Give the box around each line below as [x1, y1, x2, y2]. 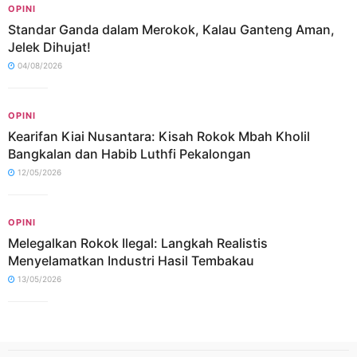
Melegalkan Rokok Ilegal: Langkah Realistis [8, 235, 268, 251]
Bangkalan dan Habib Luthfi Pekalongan [8, 146, 251, 162]
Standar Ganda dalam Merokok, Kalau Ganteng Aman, [8, 22, 335, 37]
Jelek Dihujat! [8, 39, 91, 55]
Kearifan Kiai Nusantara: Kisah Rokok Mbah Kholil [8, 128, 310, 144]
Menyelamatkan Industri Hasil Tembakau [8, 253, 254, 269]
